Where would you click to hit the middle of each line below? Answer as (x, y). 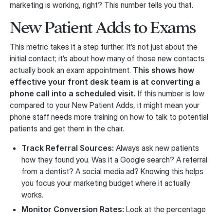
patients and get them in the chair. (67, 128)
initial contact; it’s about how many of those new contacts (107, 58)
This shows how (163, 70)
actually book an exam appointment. (71, 70)
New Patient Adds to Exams (103, 27)
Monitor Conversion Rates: (73, 209)
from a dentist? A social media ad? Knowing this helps (112, 171)
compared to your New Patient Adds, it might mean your (105, 105)
